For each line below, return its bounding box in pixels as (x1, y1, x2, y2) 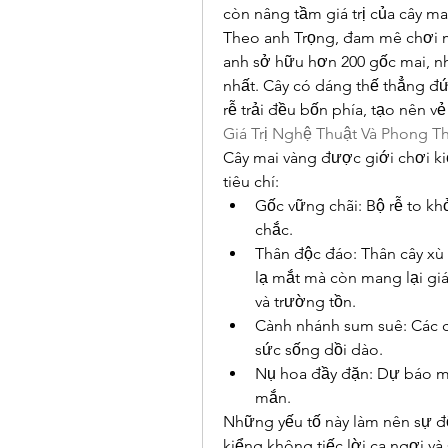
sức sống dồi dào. (255, 340, 383, 359)
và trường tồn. (255, 292, 356, 311)
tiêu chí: (223, 172, 279, 191)
